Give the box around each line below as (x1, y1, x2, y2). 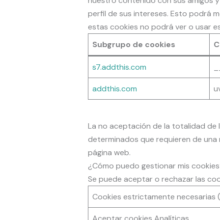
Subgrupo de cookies (92, 39, 175, 50)
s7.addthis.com (92, 62, 146, 73)
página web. (87, 147, 131, 158)
